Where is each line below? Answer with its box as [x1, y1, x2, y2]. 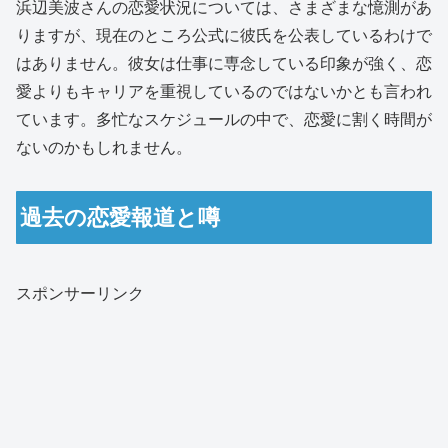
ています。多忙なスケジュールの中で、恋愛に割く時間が [16, 110, 432, 128]
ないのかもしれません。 [16, 138, 192, 156]
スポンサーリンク [16, 284, 144, 302]
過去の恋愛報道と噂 [20, 204, 221, 230]
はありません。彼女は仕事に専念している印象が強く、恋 [16, 54, 432, 72]
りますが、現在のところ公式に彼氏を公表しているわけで [16, 26, 432, 44]
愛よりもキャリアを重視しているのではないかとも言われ [16, 82, 432, 100]
